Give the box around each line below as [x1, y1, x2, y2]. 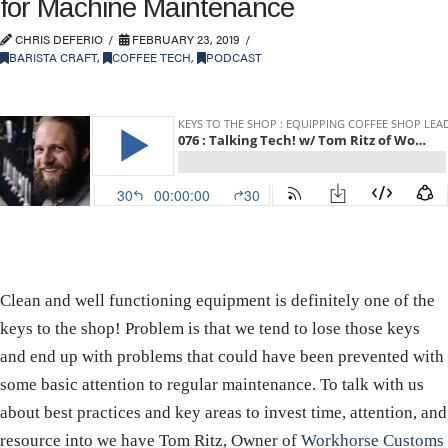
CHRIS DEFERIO [12, 29, 103, 48]
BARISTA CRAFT [9, 47, 97, 66]
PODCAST [206, 47, 262, 66]
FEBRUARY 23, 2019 [129, 29, 240, 48]
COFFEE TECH [112, 47, 191, 66]
